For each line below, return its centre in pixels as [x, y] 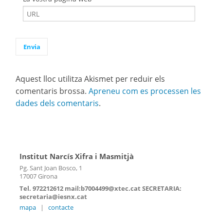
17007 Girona [38, 176]
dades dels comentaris [57, 103]
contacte [61, 208]
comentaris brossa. [52, 91]
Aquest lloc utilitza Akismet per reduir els [90, 79]
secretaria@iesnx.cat [53, 197]
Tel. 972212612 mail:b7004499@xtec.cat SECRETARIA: [100, 189]
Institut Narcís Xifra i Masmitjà [77, 156]
